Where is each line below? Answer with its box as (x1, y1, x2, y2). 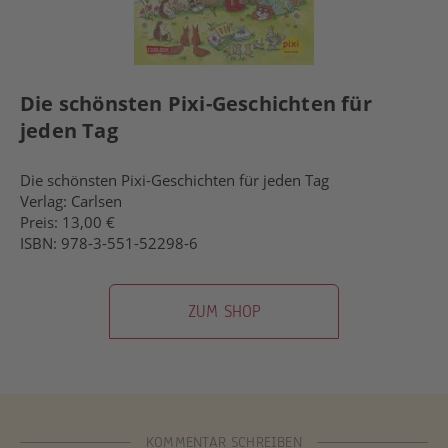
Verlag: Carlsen (20, 191, 122, 212)
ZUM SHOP (187, 300, 261, 324)
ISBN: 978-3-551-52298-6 (20, 233, 198, 254)
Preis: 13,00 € (20, 212, 115, 233)
